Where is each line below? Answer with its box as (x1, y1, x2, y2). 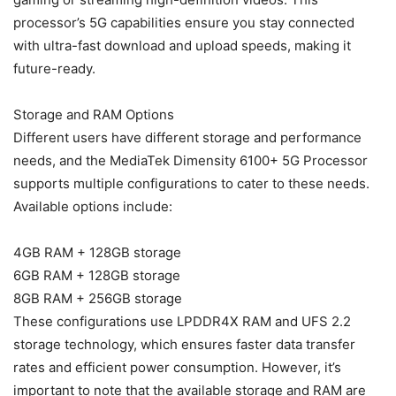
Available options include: (13, 198, 172, 216)
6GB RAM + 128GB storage (13, 267, 180, 285)
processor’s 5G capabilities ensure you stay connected (13, 14, 354, 32)
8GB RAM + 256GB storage (13, 290, 182, 308)
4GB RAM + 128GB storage (13, 244, 181, 262)
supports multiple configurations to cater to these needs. (13, 175, 369, 193)
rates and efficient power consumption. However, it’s (13, 359, 341, 377)
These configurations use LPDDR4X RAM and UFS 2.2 (13, 313, 351, 331)
